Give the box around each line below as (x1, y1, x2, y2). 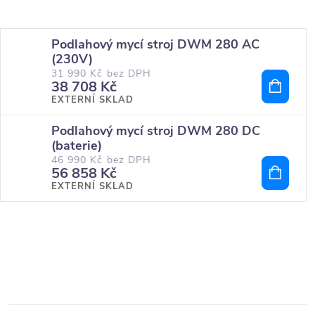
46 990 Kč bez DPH (51, 153, 151, 167)
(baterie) (51, 137, 102, 154)
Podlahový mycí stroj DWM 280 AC (51, 36, 259, 53)
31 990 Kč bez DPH (51, 67, 151, 80)
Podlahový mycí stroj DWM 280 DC (51, 122, 260, 139)
